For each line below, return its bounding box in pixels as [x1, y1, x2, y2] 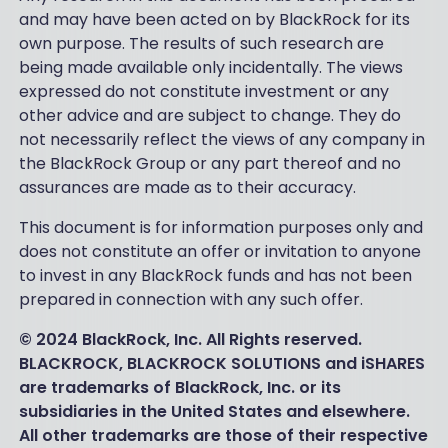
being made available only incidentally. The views [18, 56, 403, 80]
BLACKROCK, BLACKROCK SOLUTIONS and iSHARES [18, 352, 425, 376]
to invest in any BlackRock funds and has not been [18, 264, 412, 288]
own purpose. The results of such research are [18, 32, 384, 56]
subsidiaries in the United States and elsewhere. [18, 400, 410, 424]
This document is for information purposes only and [18, 216, 423, 240]
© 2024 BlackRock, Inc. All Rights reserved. [18, 328, 362, 352]
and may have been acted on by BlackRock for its [18, 8, 410, 32]
